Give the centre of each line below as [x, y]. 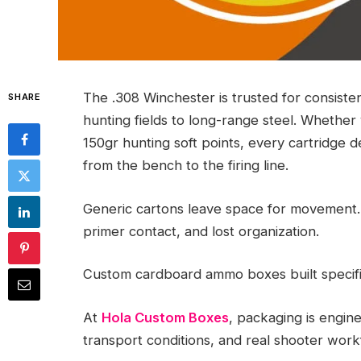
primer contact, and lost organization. [201, 231]
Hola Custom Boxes [165, 317]
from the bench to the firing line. [186, 165]
